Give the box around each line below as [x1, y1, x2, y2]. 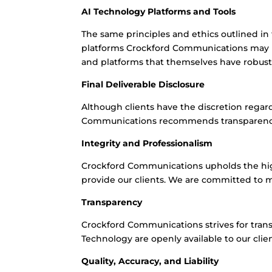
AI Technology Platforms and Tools [81, 6, 236, 17]
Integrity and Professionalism [81, 138, 213, 149]
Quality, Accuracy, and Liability [81, 256, 219, 267]
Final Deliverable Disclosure [81, 79, 205, 90]
